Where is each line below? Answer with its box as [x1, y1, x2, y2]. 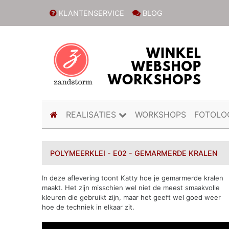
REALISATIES [66, 109, 119, 120]
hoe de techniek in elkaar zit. [42, 203, 135, 212]
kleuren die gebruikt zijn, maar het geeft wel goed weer [42, 193, 221, 202]
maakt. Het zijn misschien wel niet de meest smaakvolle [42, 184, 220, 192]
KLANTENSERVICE [56, 8, 124, 17]
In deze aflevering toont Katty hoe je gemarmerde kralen [42, 174, 224, 182]
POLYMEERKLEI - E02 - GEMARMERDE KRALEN [50, 149, 218, 158]
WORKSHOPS [135, 109, 187, 120]
